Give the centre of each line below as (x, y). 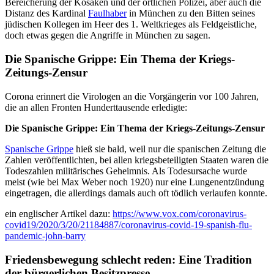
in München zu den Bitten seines (191, 13)
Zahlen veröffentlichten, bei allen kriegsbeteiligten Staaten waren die (137, 160)
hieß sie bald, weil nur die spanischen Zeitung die (170, 149)
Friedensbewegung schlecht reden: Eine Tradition (128, 259)
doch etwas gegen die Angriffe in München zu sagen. (108, 35)
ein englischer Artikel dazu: (59, 213)
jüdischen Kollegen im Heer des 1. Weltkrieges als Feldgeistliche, (131, 24)
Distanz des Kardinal (46, 13)
